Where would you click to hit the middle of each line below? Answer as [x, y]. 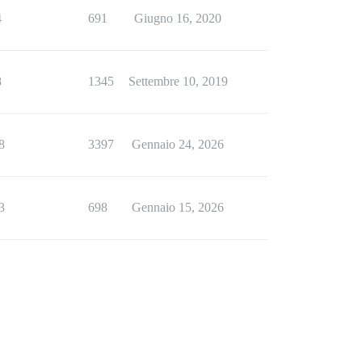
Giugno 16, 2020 [178, 19]
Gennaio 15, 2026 [178, 208]
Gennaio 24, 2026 [178, 145]
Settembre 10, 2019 [178, 82]
